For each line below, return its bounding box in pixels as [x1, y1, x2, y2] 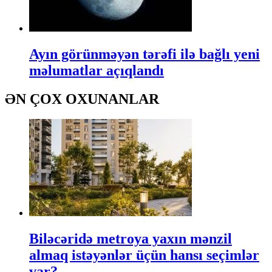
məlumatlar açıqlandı [29, 62, 164, 78]
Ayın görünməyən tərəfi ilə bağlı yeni [29, 46, 260, 62]
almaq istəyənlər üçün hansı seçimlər [29, 247, 259, 263]
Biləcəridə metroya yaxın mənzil [29, 231, 232, 247]
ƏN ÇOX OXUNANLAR [5, 90, 159, 107]
